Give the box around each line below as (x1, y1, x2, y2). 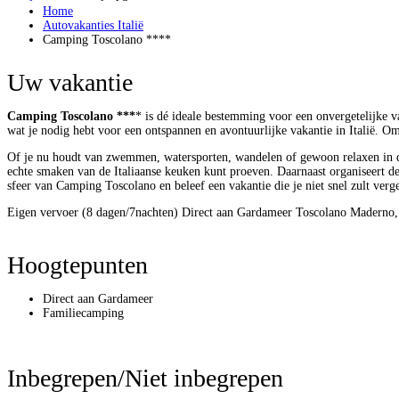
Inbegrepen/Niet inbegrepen (7, 364, 283, 392)
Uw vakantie (7, 69, 133, 96)
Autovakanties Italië (43, 19, 143, 32)
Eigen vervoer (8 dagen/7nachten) (7, 206, 178, 219)
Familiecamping (43, 306, 124, 320)
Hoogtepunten (7, 251, 148, 279)
